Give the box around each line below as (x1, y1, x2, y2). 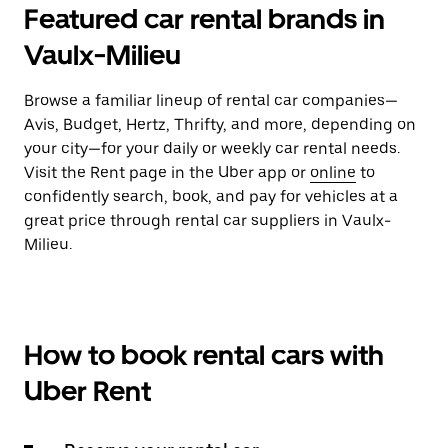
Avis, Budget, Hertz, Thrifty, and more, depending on (24, 115, 416, 134)
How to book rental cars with (24, 338, 384, 372)
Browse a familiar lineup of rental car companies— (24, 91, 398, 110)
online (310, 163, 356, 182)
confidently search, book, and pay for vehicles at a (24, 187, 398, 206)
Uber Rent (24, 374, 151, 408)
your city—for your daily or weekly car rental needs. (24, 139, 400, 158)
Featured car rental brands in (24, 2, 385, 36)
